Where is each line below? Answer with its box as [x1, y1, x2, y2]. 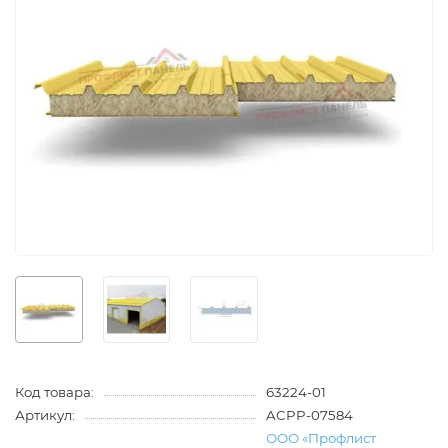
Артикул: [15, 407, 75, 424]
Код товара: [15, 384, 94, 401]
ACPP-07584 [265, 407, 353, 424]
